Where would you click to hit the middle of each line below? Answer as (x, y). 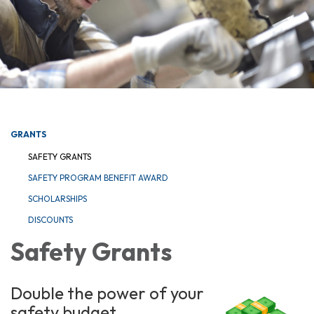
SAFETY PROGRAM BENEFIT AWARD (98, 177)
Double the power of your (107, 293)
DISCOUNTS (50, 219)
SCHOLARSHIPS (57, 198)
